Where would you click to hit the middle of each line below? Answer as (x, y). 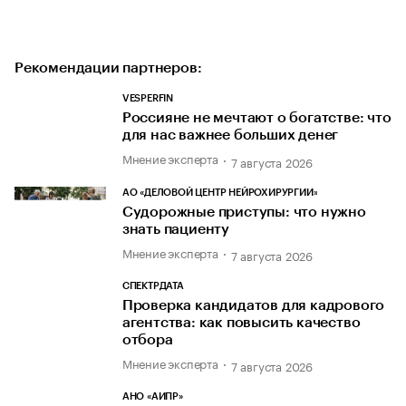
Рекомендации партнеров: (108, 68)
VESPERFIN (148, 99)
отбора (147, 340)
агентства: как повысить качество (241, 323)
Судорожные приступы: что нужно (244, 212)
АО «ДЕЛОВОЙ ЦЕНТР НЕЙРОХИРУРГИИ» (220, 192)
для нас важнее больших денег (230, 135)
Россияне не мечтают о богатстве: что (256, 118)
